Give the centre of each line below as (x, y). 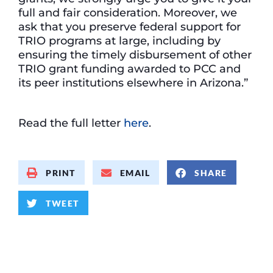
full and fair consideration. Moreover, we (128, 12)
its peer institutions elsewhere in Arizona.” (135, 82)
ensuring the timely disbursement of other (135, 54)
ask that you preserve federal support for (129, 26)
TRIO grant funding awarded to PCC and (129, 68)
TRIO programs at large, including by (119, 40)
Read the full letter (71, 122)
